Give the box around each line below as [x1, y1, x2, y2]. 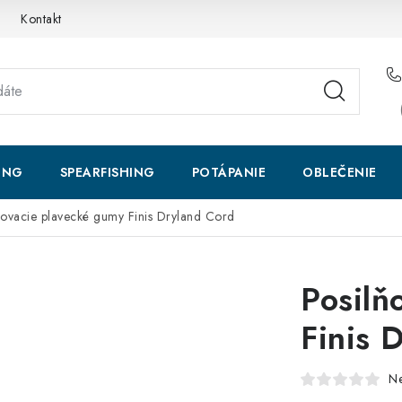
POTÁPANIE [191, 163, 266, 181]
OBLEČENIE [302, 163, 377, 181]
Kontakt [21, 9, 62, 28]
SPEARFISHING [59, 163, 155, 181]
